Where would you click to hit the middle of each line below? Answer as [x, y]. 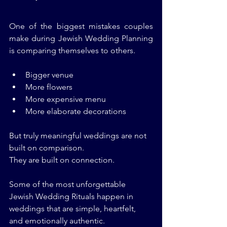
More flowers [49, 87]
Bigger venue [49, 75]
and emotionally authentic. [57, 221]
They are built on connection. [62, 160]
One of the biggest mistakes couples [81, 26]
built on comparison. [47, 148]
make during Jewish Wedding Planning [81, 39]
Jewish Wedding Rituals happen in [72, 197]
